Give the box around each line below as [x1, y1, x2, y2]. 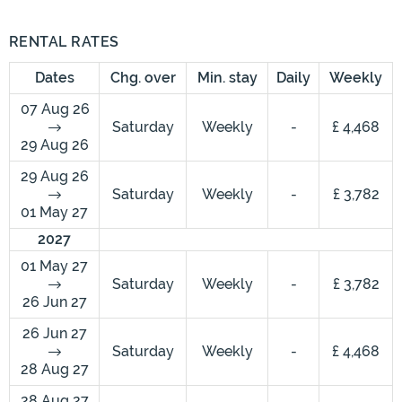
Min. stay [197, 69, 258, 87]
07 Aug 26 [21, 100, 90, 118]
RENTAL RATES [9, 33, 119, 51]
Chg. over [109, 69, 176, 87]
